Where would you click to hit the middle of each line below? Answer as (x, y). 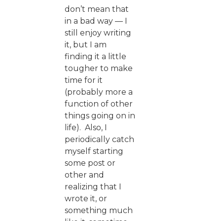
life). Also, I (86, 127)
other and (84, 175)
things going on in (100, 115)
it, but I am (86, 44)
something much (99, 210)
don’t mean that (97, 9)
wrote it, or (86, 198)
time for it (84, 80)
